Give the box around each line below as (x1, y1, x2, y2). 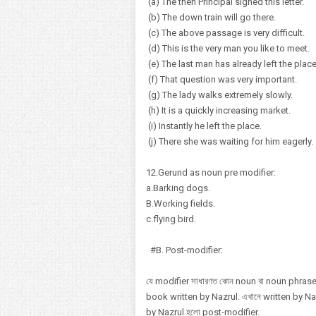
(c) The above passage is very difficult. (146, 28, 305, 38)
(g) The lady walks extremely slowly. (146, 90, 293, 100)
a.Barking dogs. (146, 183, 210, 193)
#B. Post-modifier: (146, 245, 225, 255)
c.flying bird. (146, 214, 196, 224)
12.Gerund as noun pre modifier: (146, 167, 276, 178)
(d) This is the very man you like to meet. (146, 43, 310, 54)
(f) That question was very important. (146, 74, 297, 85)
